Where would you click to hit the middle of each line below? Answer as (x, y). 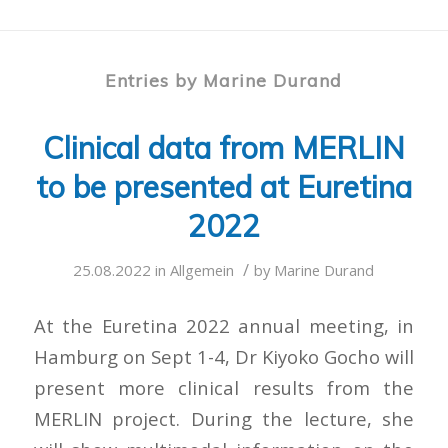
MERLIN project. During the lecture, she (224, 418)
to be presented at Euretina (223, 187)
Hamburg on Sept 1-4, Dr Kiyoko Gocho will (224, 356)
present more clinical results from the (224, 387)
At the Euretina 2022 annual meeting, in (224, 325)
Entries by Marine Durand (224, 80)
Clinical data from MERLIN (223, 148)
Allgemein (202, 270)
